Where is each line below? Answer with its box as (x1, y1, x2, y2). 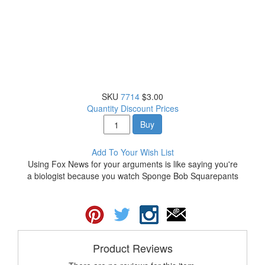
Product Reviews (92, 240, 173, 256)
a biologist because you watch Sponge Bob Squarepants (27, 170, 238, 182)
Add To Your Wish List (91, 146, 174, 158)
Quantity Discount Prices (86, 102, 179, 114)
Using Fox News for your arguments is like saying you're (27, 158, 238, 170)
